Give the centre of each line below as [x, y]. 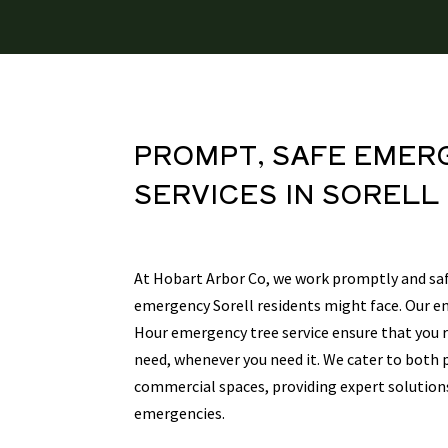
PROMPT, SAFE [244, 154]
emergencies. [180, 413]
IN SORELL [359, 193]
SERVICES [206, 193]
